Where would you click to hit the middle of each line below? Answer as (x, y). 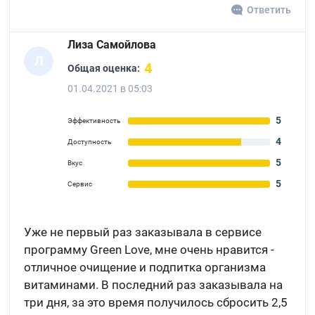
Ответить (269, 10)
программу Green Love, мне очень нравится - (149, 250)
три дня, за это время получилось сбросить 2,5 (156, 302)
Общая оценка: (104, 68)
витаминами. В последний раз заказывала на (154, 285)
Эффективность (94, 121)
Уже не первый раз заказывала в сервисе (143, 232)
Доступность (90, 142)
